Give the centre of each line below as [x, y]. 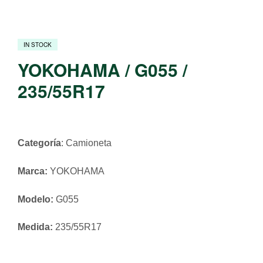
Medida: [35, 227]
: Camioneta [86, 143]
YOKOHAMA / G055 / [102, 70]
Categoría [39, 143]
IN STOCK [38, 45]
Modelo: [36, 199]
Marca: [33, 171]
